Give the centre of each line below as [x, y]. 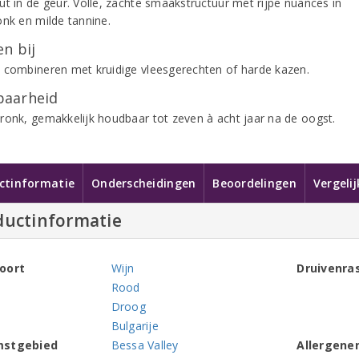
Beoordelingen [254, 183]
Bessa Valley [145, 345]
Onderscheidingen [144, 183]
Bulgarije [135, 326]
